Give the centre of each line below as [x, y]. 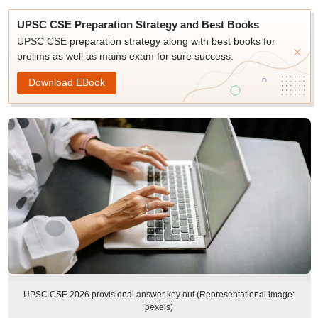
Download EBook [66, 82]
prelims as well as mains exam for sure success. [125, 56]
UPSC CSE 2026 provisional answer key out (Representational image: [159, 295]
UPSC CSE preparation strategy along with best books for [146, 41]
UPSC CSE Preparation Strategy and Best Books [138, 24]
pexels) [159, 307]
